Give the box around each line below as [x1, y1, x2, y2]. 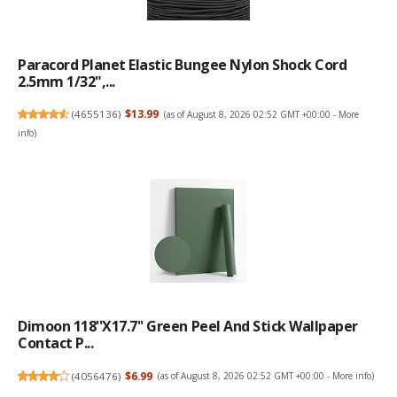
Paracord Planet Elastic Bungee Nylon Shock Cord [18, 54, 347, 74]
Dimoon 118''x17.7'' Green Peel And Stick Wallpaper [18, 316, 358, 337]
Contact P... [18, 333, 94, 354]
